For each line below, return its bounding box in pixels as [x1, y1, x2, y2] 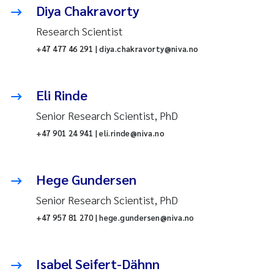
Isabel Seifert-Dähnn [35, 255, 160, 273]
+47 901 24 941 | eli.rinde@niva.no [35, 128, 165, 139]
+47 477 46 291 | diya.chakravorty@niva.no [35, 43, 199, 54]
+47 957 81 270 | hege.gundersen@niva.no [35, 212, 194, 223]
